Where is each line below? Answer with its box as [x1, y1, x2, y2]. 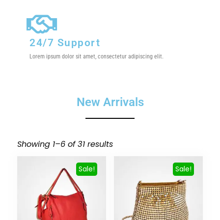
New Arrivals [76, 95, 144, 110]
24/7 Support [29, 37, 100, 49]
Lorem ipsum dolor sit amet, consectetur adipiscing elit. [29, 53, 164, 60]
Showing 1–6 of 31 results [17, 138, 113, 150]
